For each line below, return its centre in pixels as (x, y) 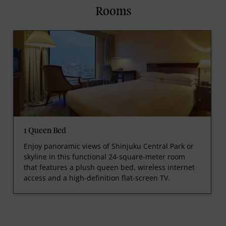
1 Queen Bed (45, 131)
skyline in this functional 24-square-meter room (104, 157)
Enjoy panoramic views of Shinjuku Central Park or (108, 146)
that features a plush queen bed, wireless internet (109, 167)
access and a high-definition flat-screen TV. (97, 178)
